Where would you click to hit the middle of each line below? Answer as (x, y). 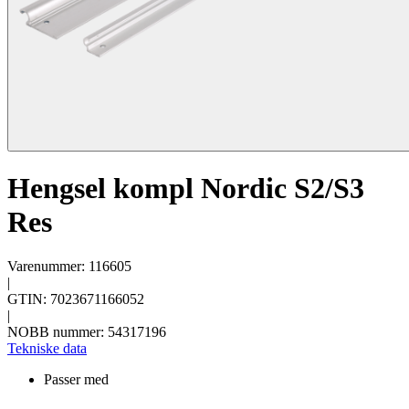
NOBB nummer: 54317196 (87, 332)
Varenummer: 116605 (69, 267)
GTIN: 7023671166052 (76, 299)
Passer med (76, 380)
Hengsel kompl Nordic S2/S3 (186, 188)
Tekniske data (47, 349)
